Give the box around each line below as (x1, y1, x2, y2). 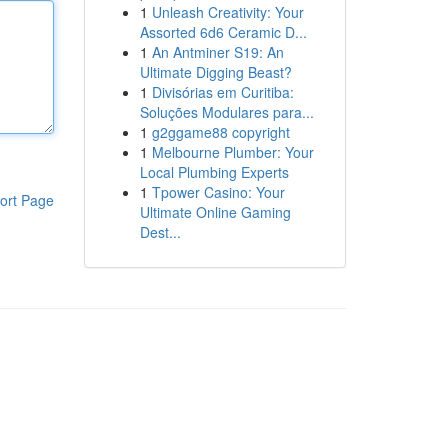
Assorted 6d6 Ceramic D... (139, 22, 307, 42)
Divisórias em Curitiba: (151, 82, 294, 102)
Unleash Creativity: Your (151, 2, 304, 22)
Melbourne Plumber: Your (151, 142, 314, 162)
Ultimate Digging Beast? (139, 62, 292, 82)
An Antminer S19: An (151, 42, 284, 62)
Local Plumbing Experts (139, 162, 289, 182)
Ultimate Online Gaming (139, 202, 291, 222)
